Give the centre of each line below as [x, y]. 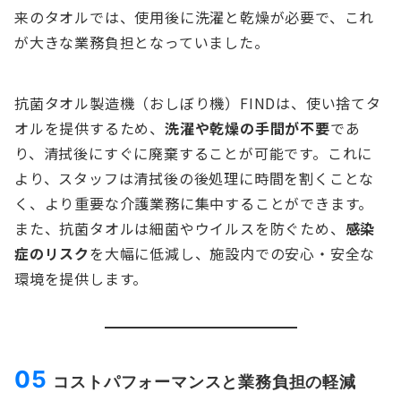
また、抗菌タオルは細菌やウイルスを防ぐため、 [180, 229]
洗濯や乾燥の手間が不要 [247, 128]
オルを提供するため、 [90, 128]
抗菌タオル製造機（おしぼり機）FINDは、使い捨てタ [198, 103]
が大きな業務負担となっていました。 [142, 43]
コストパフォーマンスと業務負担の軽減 [205, 382]
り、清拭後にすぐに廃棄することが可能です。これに [194, 154]
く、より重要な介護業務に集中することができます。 [194, 204]
